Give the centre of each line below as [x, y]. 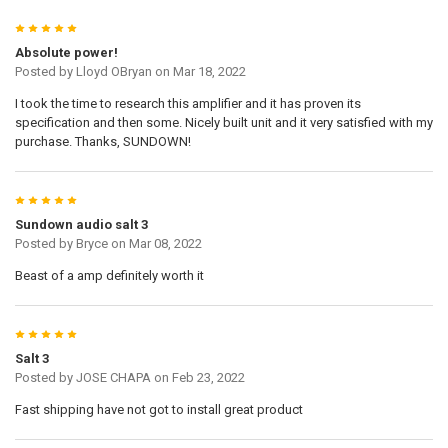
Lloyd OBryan [113, 72]
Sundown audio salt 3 [81, 225]
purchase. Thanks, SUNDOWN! [102, 142]
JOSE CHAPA [113, 378]
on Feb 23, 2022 [197, 378]
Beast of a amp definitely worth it [109, 276]
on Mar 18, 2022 [198, 72]
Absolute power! [66, 53]
